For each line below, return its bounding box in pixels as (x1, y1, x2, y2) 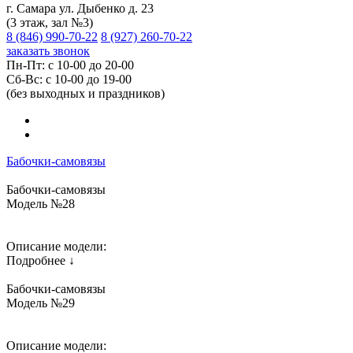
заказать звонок (6, 44, 90, 58)
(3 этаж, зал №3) (6, 16, 93, 29)
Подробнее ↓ (6, 254, 75, 267)
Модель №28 (6, 197, 75, 210)
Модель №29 (6, 296, 75, 310)
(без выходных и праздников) (6, 87, 165, 100)
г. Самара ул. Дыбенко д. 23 (6, 2, 154, 15)
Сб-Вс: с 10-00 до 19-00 (6, 72, 132, 86)
